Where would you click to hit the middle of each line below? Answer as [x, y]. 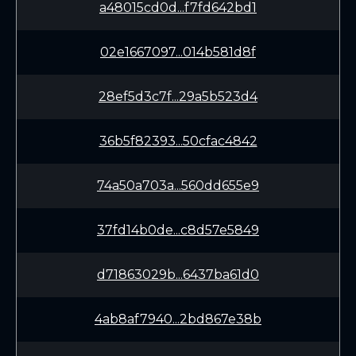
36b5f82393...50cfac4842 [178, 141]
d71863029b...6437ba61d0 [178, 275]
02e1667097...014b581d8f [178, 52]
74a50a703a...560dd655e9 [178, 186]
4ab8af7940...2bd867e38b [178, 319]
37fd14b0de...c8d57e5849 [178, 230]
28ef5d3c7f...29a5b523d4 [178, 97]
